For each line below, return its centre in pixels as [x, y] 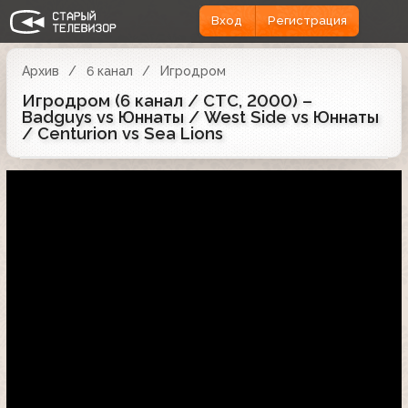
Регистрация [307, 21]
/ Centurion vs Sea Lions [122, 133]
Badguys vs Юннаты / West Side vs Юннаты [200, 117]
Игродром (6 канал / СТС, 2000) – [167, 100]
